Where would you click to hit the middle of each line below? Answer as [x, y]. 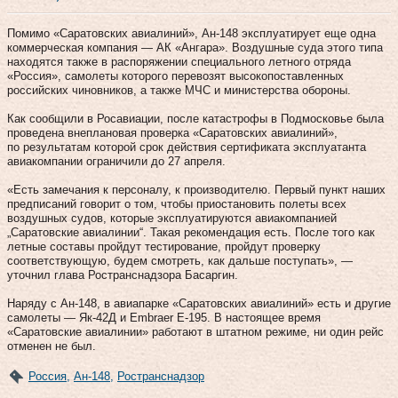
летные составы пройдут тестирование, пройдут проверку [164, 246]
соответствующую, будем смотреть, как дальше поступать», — [180, 260]
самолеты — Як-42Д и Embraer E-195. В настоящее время [164, 317]
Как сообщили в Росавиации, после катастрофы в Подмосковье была [195, 118]
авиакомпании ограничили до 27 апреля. [116, 161]
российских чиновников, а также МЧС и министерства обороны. [179, 90]
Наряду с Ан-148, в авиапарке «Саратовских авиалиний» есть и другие [199, 303]
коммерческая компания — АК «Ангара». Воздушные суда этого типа [195, 47]
